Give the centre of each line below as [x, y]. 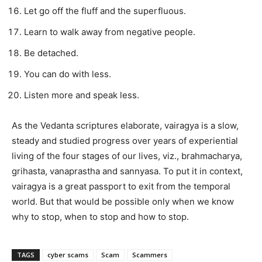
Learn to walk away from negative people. [111, 32]
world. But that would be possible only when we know [123, 202]
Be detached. [51, 53]
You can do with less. [68, 74]
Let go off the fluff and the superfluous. [105, 11]
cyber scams [68, 255]
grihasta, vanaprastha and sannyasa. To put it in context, [127, 171]
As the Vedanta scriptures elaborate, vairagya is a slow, [125, 126]
